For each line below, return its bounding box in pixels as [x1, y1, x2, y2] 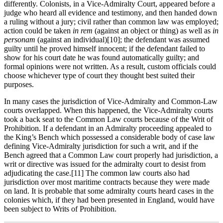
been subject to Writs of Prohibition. [4, 205, 116, 214]
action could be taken [4, 26, 73, 35]
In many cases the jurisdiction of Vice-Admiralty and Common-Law [4, 97, 218, 106]
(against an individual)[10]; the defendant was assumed [37, 35, 210, 44]
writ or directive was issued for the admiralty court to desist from [4, 160, 206, 169]
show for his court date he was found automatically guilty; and [4, 53, 199, 62]
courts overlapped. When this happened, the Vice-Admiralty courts [4, 106, 213, 115]
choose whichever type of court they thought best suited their [4, 71, 195, 80]
